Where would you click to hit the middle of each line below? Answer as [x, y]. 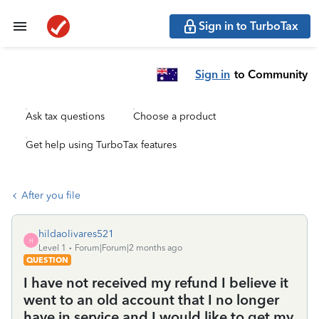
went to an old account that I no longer [151, 300]
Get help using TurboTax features [101, 145]
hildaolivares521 [76, 234]
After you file [51, 195]
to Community [271, 74]
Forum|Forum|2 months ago [129, 248]
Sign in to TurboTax [249, 26]
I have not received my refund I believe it [156, 283]
